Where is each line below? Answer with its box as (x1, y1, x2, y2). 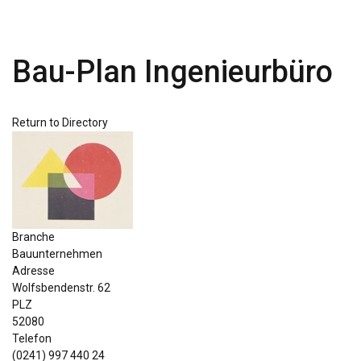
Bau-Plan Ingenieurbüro (12, 54, 333, 89)
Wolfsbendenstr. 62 (12, 281, 110, 294)
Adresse (12, 264, 55, 277)
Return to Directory (12, 116, 108, 129)
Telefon (12, 332, 52, 345)
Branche (12, 230, 55, 243)
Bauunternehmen (12, 247, 102, 260)
